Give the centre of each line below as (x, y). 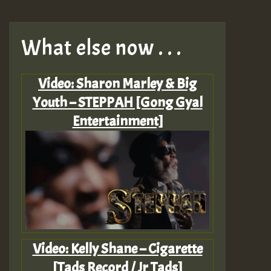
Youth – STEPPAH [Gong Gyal (117, 102)
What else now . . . (101, 47)
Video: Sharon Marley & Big (117, 83)
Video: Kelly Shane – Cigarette (117, 248)
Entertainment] (117, 121)
